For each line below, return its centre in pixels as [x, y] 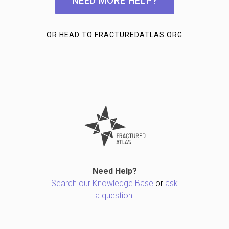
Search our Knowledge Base [102, 183]
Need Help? [114, 171]
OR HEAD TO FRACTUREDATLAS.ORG [114, 35]
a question [113, 195]
